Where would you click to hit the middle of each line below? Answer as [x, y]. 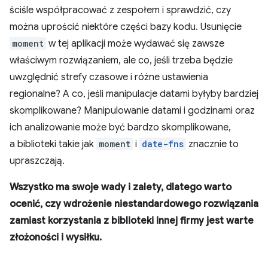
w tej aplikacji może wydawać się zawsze [135, 43]
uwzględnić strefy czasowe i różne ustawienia [109, 77]
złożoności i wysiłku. [56, 237]
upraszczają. [37, 161]
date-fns [163, 144]
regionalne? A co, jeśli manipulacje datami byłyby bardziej [134, 94]
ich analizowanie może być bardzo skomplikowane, [120, 127]
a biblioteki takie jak [53, 144]
